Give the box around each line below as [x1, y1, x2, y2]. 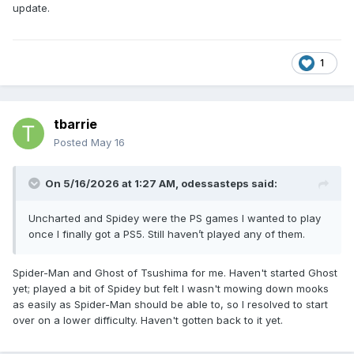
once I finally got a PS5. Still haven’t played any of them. [28, 228, 308, 241]
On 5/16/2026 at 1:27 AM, [45, 177, 181, 190]
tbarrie [54, 116, 97, 133]
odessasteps [181, 177, 249, 190]
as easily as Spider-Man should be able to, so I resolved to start [13, 298, 328, 311]
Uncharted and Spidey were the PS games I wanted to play [28, 212, 321, 225]
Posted [54, 136, 91, 149]
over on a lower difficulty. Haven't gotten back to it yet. [13, 314, 283, 327]
